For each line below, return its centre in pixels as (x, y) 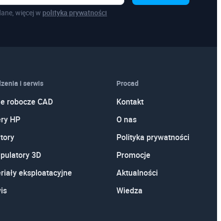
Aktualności (137, 173)
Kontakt (130, 102)
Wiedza (129, 190)
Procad (127, 83)
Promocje (133, 155)
